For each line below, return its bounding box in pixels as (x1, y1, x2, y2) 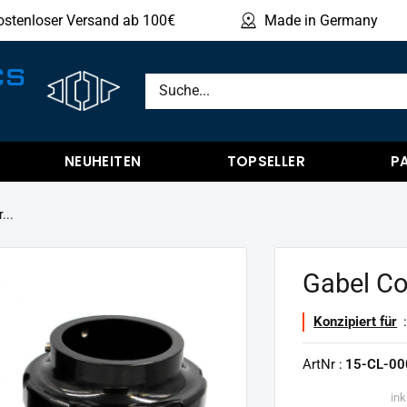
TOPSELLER (226, 151, 305, 171)
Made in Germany (264, 12, 379, 29)
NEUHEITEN (64, 151, 142, 171)
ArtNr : (303, 355, 343, 372)
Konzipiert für (313, 313, 398, 330)
